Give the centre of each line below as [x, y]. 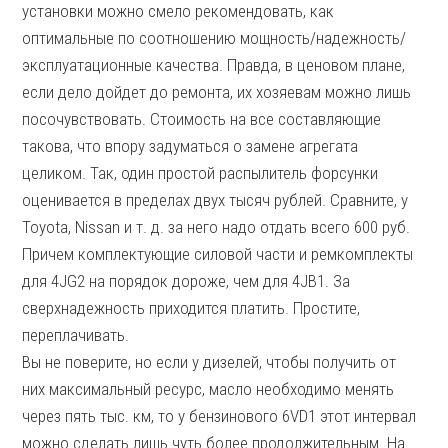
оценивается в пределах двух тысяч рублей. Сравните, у [215, 200]
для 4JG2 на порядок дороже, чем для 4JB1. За [186, 281]
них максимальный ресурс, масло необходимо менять [208, 389]
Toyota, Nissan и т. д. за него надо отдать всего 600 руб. [216, 227]
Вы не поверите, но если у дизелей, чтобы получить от [209, 362]
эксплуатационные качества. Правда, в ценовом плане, [214, 65]
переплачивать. [76, 335]
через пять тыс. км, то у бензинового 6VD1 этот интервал [219, 416]
